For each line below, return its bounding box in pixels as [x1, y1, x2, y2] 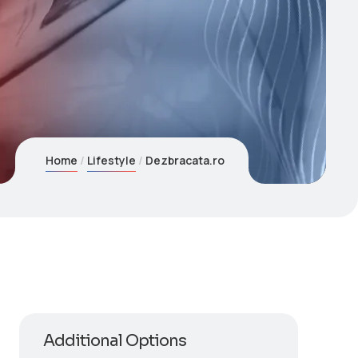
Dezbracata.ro [145, 153, 225, 168]
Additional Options [42, 331, 186, 351]
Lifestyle [87, 153, 137, 168]
